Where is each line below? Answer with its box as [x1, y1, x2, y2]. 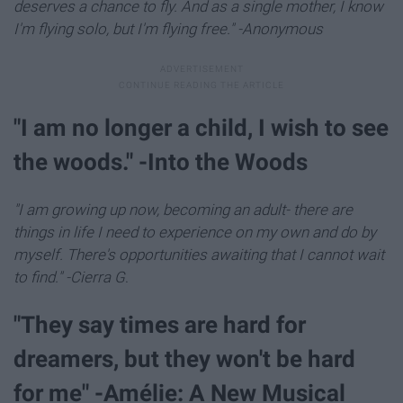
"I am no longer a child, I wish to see [13, 114, 389, 142]
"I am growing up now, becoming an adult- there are [13, 200, 353, 219]
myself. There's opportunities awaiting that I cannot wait [13, 245, 384, 264]
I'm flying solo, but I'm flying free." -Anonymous [13, 20, 323, 39]
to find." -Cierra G [13, 267, 125, 286]
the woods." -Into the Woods [13, 148, 308, 176]
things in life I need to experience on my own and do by [13, 222, 376, 241]
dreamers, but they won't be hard [13, 345, 355, 372]
